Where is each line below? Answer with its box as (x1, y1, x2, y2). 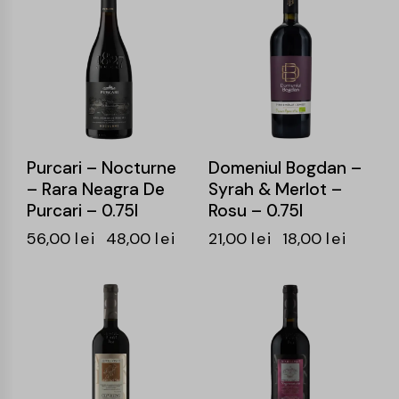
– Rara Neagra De (27, 177, 165, 200)
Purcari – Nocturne (27, 156, 176, 179)
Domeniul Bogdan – (208, 156, 362, 179)
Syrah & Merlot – (208, 177, 342, 200)
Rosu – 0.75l (208, 199, 303, 222)
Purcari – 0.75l (27, 199, 138, 222)
